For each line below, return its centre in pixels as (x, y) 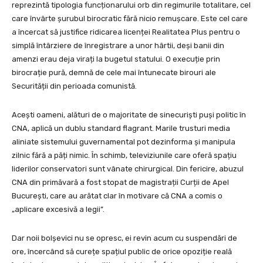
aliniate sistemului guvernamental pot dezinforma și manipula (124, 142)
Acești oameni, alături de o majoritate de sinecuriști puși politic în (129, 115)
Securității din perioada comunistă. (74, 86)
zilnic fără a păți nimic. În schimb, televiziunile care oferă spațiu (124, 156)
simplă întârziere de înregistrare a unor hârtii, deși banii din (118, 46)
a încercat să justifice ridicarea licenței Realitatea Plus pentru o (126, 32)
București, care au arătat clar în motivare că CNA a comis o (117, 196)
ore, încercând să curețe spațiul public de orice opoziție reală (122, 252)
